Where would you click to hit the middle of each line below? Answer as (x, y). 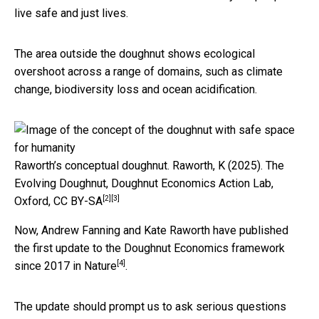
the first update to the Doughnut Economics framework (150, 248)
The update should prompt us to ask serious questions (150, 306)
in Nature (95, 266)
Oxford (31, 201)
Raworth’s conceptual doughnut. (92, 165)
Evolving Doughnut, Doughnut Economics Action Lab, (144, 183)
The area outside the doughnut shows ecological (135, 53)
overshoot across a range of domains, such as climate (148, 71)
